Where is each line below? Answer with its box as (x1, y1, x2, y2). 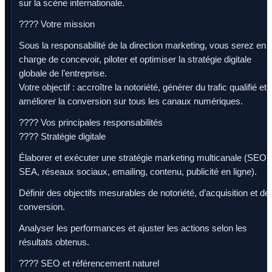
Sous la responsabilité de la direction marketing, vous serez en (19, 40, 266, 50)
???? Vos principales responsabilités (19, 117, 163, 127)
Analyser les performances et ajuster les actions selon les (19, 223, 247, 233)
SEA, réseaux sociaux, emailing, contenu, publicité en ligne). (19, 166, 257, 177)
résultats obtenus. (19, 237, 89, 247)
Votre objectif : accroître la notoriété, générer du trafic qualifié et (19, 82, 267, 92)
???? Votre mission (19, 19, 95, 29)
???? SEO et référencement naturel (19, 258, 159, 268)
